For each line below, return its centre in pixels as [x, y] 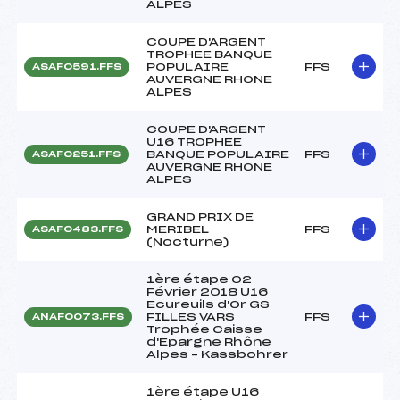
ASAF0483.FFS [78, 229]
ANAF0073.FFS [78, 317]
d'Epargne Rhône [209, 342]
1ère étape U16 [203, 392]
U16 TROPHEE [194, 142]
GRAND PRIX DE [200, 217]
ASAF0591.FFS [77, 67]
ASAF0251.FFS [76, 154]
